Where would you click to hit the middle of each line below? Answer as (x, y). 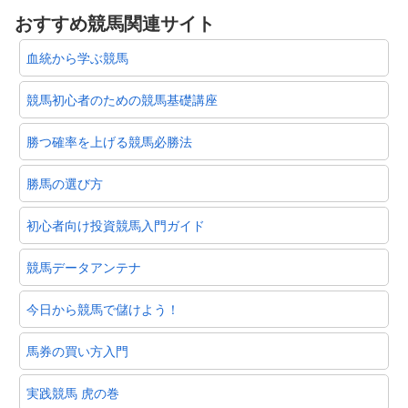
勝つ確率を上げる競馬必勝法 (109, 141)
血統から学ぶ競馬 (77, 57)
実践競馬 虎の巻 (73, 392)
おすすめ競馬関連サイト (115, 22)
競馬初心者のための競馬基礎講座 (122, 99)
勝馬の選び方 (65, 183)
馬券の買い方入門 (77, 350)
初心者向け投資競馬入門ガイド (116, 224)
